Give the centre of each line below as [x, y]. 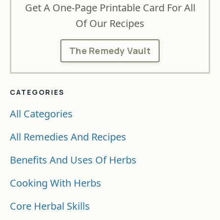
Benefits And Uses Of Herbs [73, 160]
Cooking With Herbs [55, 183]
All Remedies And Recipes [68, 137]
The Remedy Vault [110, 50]
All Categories [41, 113]
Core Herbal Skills [50, 206]
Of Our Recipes [110, 23]
